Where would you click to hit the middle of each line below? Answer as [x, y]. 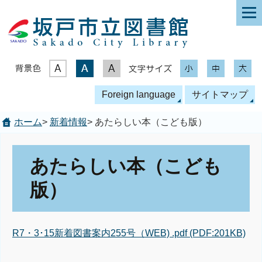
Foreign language [139, 94]
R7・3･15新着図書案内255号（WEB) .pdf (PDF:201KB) [129, 233]
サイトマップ [220, 94]
